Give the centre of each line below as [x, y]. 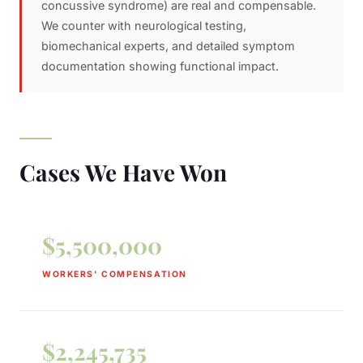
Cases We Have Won [123, 172]
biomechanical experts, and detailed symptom [168, 46]
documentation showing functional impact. [160, 66]
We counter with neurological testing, [144, 26]
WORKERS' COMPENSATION [115, 275]
